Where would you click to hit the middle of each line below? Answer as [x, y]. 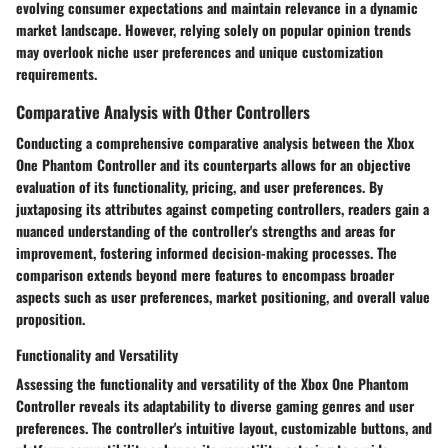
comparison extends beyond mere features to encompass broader [205, 274]
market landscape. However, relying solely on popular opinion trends [213, 29]
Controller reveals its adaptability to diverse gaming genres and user [215, 405]
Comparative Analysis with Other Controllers [163, 111]
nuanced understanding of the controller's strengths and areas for [205, 230]
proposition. [50, 318]
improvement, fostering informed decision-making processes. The [206, 252]
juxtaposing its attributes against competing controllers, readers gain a [222, 208]
